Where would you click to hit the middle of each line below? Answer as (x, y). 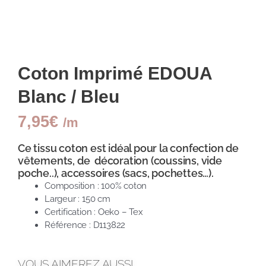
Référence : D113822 (85, 225)
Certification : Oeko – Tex (94, 212)
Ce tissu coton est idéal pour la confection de (128, 148)
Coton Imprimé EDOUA (115, 73)
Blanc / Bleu (69, 96)
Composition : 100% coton (96, 186)
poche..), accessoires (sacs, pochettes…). (116, 173)
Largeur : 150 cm (77, 199)
